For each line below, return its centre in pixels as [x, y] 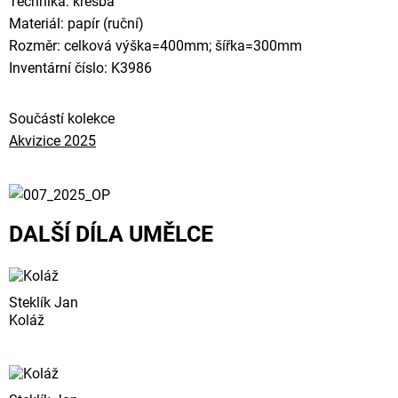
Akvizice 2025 [52, 141]
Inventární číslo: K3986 [80, 68]
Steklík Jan [44, 302]
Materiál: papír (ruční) [76, 24]
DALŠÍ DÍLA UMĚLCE [111, 234]
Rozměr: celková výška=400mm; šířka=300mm [155, 46]
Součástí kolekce [62, 119]
